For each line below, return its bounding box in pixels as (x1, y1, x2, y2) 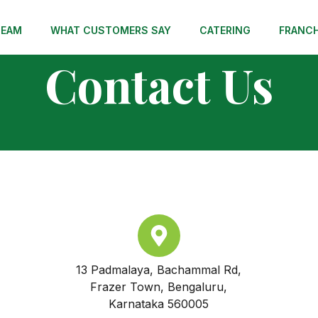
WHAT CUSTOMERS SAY (50, 24, 172, 36)
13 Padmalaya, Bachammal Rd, (76, 263, 242, 277)
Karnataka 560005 (109, 297, 209, 311)
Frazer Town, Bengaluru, (90, 280, 228, 294)
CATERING (199, 24, 251, 36)
